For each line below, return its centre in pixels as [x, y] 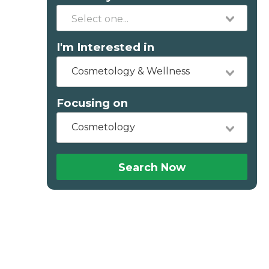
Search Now [152, 167]
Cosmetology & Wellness [130, 71]
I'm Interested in [105, 47]
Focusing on [92, 103]
